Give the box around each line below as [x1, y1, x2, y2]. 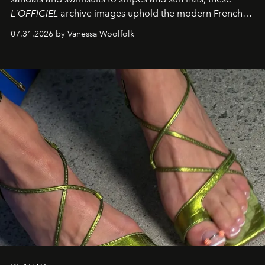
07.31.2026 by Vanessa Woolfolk [11, 29, 134, 40]
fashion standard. [11, 22, 88, 34]
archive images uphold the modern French [58, 8, 243, 20]
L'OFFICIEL [11, 8, 58, 20]
